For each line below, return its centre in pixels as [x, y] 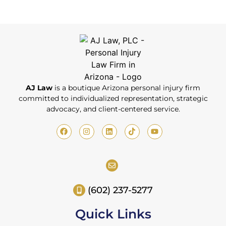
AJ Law [39, 88]
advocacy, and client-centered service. [113, 109]
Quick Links [113, 214]
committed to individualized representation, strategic [113, 98]
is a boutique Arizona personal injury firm [126, 88]
